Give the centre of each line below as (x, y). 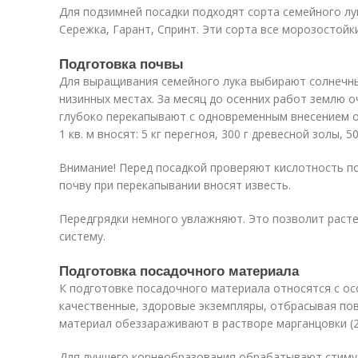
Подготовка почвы (121, 63)
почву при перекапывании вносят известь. (175, 185)
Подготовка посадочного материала (179, 270)
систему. (82, 236)
